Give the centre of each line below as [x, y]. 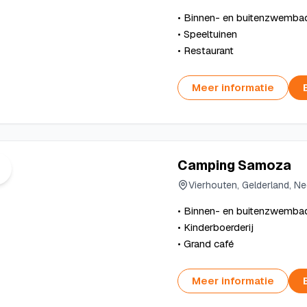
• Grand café [205, 244]
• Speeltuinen [207, 34]
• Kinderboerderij [215, 227]
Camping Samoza [234, 165]
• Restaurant [205, 50]
